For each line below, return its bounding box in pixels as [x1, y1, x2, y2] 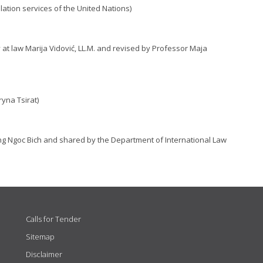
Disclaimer [26, 249, 62, 259]
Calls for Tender [26, 214, 81, 224]
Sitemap [26, 231, 55, 242]
